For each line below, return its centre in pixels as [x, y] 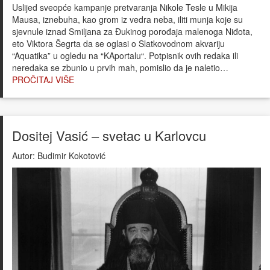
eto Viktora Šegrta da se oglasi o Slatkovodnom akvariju [118, 43]
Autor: [24, 155]
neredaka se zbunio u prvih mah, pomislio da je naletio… [120, 67]
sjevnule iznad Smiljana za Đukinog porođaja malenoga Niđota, [132, 31]
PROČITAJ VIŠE [43, 79]
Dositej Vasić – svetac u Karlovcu [109, 135]
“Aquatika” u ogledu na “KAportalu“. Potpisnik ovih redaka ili [125, 55]
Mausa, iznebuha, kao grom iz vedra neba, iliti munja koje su [127, 19]
